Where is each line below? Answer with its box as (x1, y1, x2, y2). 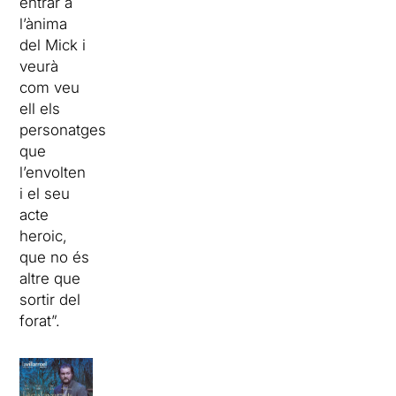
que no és (19, 248, 90, 267)
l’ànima (19, 15, 68, 34)
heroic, (19, 227, 68, 246)
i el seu (19, 185, 71, 203)
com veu (19, 79, 80, 97)
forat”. (19, 312, 61, 331)
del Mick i (19, 36, 87, 55)
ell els (19, 100, 61, 118)
